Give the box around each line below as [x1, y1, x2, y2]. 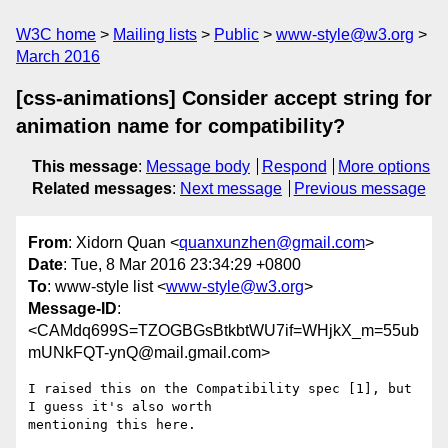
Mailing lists [113, 26, 197, 43]
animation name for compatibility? [16, 115, 345, 137]
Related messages [32, 180, 172, 197]
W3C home [16, 26, 96, 43]
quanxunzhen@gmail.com [179, 234, 365, 252]
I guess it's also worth [28, 399, 212, 415]
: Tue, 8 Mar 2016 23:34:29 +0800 [63, 256, 301, 274]
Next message [180, 180, 282, 197]
